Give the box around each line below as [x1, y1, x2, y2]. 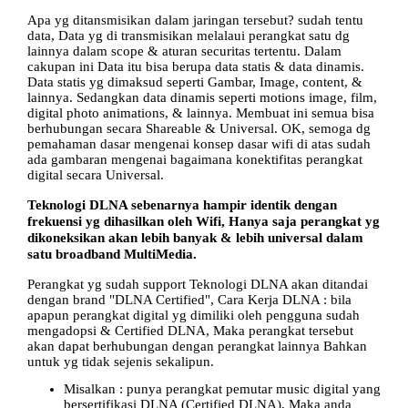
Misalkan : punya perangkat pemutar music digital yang [64, 382, 381, 397]
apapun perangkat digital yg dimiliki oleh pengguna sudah [27, 307, 360, 322]
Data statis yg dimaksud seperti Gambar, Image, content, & [27, 74, 362, 89]
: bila [323, 291, 352, 307]
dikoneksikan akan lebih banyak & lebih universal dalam [27, 230, 363, 246]
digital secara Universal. [27, 167, 164, 182]
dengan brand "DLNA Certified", [27, 291, 218, 307]
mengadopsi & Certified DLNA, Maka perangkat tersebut [27, 322, 353, 338]
